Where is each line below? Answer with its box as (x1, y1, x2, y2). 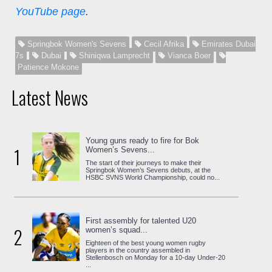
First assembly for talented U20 (86, 216, 197, 225)
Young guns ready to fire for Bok (86, 135, 200, 145)
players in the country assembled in (86, 246, 191, 254)
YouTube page (15, 5, 86, 18)
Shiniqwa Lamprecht (76, 50, 150, 60)
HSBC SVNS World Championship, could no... (86, 173, 220, 181)
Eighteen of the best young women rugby (86, 239, 206, 246)
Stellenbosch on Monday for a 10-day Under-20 (86, 253, 226, 261)
